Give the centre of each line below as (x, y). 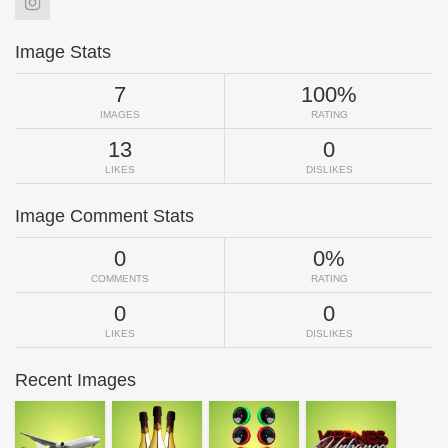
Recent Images (75, 379)
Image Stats (63, 51)
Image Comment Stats (104, 215)
